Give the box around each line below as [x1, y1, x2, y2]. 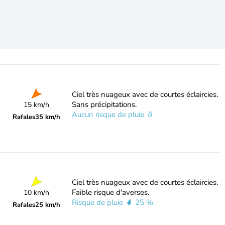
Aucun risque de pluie [71, 109, 146, 120]
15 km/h [24, 100, 50, 109]
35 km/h [35, 113, 61, 122]
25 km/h [35, 200, 61, 209]
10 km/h [24, 188, 50, 197]
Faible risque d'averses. [71, 187, 149, 197]
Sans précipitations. [71, 99, 137, 109]
